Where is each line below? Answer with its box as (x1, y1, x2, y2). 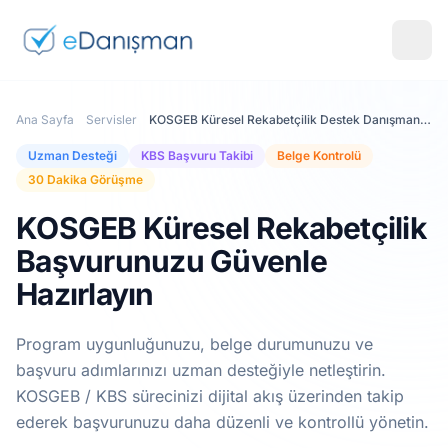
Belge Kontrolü (277, 148, 361, 163)
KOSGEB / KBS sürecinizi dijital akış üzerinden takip (16, 386, 404, 406)
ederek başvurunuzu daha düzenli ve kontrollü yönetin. (16, 412, 429, 432)
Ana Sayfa (16, 112, 74, 127)
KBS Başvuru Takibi (141, 148, 253, 163)
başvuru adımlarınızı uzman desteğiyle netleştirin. (16, 360, 386, 380)
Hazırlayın (16, 276, 154, 312)
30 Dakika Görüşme (28, 172, 143, 187)
